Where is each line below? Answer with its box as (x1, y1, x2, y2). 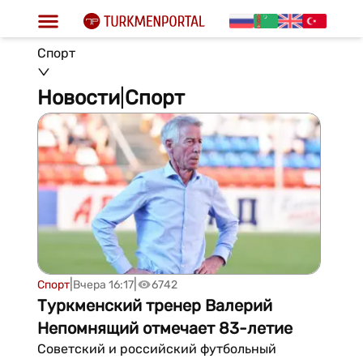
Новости (36, 86, 120, 109)
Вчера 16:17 (72, 277, 134, 292)
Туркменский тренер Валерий (36, 296, 272, 315)
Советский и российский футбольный (36, 341, 276, 357)
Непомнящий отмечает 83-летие (36, 318, 293, 338)
